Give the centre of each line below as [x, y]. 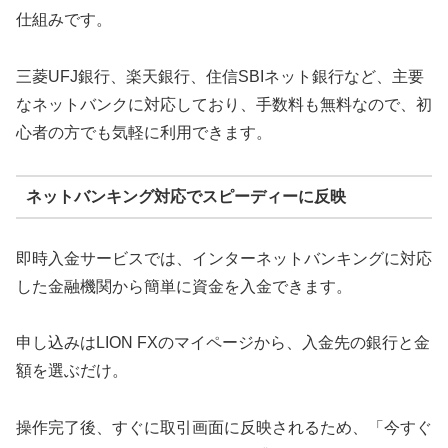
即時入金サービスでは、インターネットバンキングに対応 [224, 258]
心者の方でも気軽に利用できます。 [144, 132]
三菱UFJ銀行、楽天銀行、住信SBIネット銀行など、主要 [220, 76]
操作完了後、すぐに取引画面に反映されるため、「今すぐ [224, 428]
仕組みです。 [64, 19]
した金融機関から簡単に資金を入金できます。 [184, 286]
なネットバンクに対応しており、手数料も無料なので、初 [224, 104]
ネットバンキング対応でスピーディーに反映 [185, 197]
